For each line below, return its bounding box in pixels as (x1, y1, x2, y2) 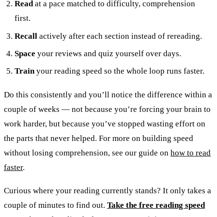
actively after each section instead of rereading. (37, 31, 202, 41)
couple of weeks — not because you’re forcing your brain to (4, 104, 211, 114)
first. (15, 14, 31, 23)
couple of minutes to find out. (4, 201, 107, 210)
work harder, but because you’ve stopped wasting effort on (4, 119, 205, 128)
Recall (15, 31, 38, 41)
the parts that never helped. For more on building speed (4, 133, 193, 143)
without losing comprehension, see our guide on (4, 148, 170, 157)
